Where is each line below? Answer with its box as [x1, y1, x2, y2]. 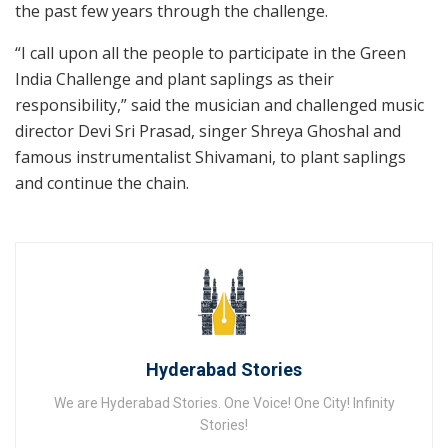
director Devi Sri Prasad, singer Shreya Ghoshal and [15, 119, 401, 142]
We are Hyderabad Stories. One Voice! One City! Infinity [53, 394, 395, 411]
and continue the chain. [15, 171, 189, 194]
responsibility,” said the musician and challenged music [15, 93, 424, 116]
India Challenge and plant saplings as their [15, 67, 334, 90]
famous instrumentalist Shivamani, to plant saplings [15, 145, 406, 168]
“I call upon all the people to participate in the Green [15, 41, 406, 64]
